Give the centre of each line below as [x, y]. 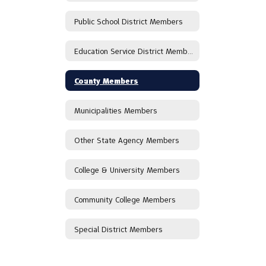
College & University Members [127, 170]
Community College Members [125, 199]
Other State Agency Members [127, 140]
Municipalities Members [116, 110]
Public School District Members [129, 21]
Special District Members [118, 229]
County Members [106, 80]
